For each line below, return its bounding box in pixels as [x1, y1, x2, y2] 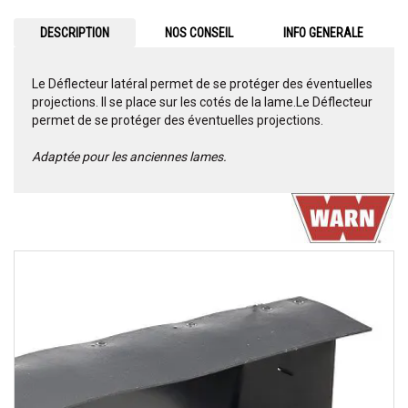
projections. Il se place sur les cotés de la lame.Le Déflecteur [32, 95, 372, 110]
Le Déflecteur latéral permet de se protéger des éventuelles [32, 76, 372, 92]
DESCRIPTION [39, 25, 109, 41]
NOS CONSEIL [165, 25, 234, 41]
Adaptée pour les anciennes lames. [32, 149, 227, 165]
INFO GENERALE [283, 25, 364, 41]
